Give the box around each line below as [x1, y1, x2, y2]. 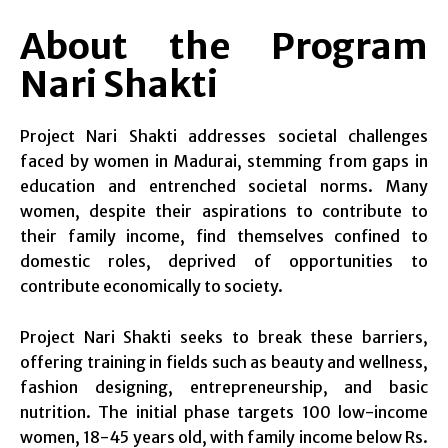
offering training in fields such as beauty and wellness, [20, 352, 428, 373]
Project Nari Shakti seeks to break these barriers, [20, 327, 428, 348]
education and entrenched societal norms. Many [20, 176, 428, 197]
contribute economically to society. [20, 276, 283, 297]
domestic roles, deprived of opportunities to [20, 251, 428, 272]
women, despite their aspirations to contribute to [20, 201, 428, 222]
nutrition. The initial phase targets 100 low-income [20, 402, 428, 423]
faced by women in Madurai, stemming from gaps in [20, 151, 428, 172]
